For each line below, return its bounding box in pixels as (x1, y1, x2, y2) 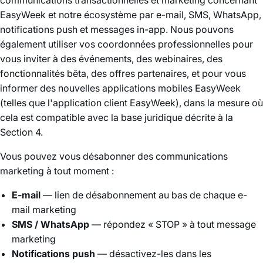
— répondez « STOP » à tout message (89, 218, 256, 230)
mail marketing (12, 204, 76, 215)
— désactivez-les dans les (95, 248, 211, 259)
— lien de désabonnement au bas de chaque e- (41, 189, 247, 201)
